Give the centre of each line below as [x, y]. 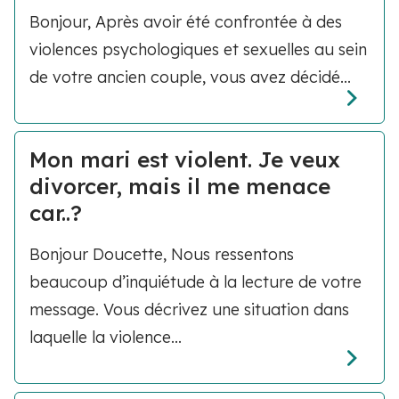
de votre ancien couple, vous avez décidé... [190, 77]
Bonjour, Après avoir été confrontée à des [186, 22]
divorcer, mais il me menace [180, 187]
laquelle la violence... [106, 338]
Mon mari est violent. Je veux [185, 160]
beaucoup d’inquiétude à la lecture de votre [195, 282]
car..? [56, 213]
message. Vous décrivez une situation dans [189, 310]
